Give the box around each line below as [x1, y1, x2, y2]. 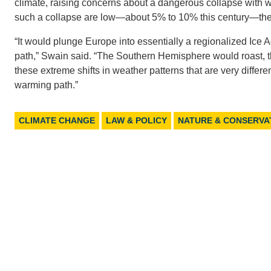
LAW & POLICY [106, 116, 167, 126]
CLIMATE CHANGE [19, 116, 95, 126]
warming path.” [15, 80, 78, 91]
